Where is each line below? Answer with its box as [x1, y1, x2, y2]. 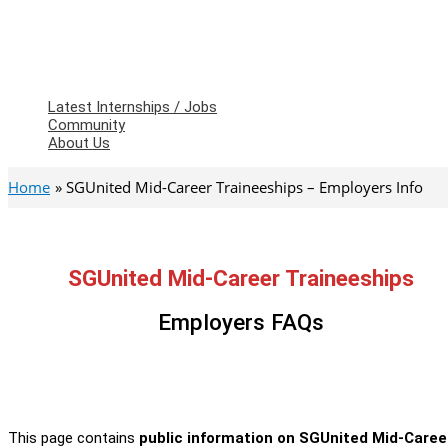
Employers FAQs [157, 309, 324, 336]
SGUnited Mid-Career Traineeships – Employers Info [66, 177, 423, 197]
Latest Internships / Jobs [48, 98, 217, 116]
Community [48, 116, 125, 134]
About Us [48, 134, 110, 152]
